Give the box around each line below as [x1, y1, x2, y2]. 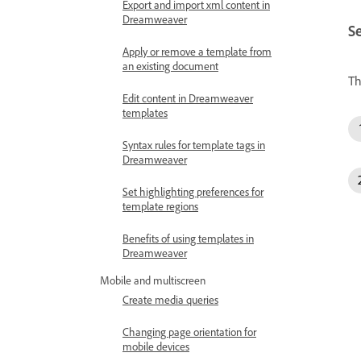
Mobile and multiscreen [100, 273, 205, 287]
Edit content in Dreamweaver [122, 91, 253, 105]
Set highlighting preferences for [122, 185, 263, 198]
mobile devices [122, 339, 189, 353]
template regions [122, 199, 198, 213]
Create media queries [122, 293, 218, 306]
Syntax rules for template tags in [122, 138, 265, 151]
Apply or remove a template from [122, 44, 272, 58]
